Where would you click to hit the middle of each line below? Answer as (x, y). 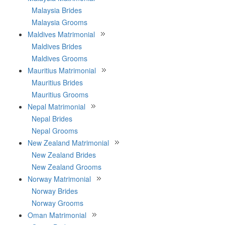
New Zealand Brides (64, 155)
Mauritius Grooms (60, 94)
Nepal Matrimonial (57, 106)
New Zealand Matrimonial (68, 143)
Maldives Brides (57, 46)
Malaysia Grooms (60, 22)
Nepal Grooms (55, 131)
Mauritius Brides (57, 82)
